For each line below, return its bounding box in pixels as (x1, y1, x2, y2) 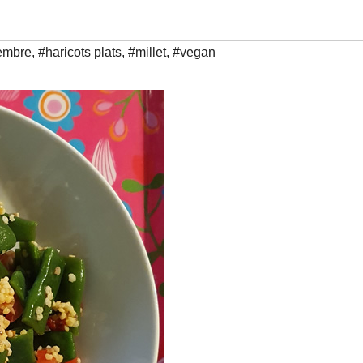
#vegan (173, 45, 216, 59)
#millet (128, 45, 166, 59)
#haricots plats (38, 45, 122, 59)
